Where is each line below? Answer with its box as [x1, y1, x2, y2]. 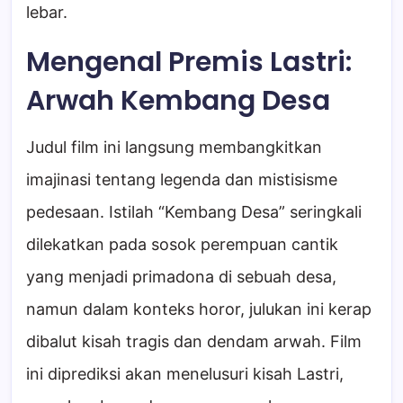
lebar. [26, 3, 67, 22]
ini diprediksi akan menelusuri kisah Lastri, [26, 364, 344, 384]
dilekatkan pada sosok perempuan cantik [26, 235, 338, 255]
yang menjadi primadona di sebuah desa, [26, 267, 336, 287]
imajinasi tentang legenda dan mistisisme [26, 170, 337, 190]
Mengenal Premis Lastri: [26, 43, 352, 82]
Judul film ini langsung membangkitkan [26, 138, 322, 157]
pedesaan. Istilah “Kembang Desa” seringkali [26, 202, 362, 222]
